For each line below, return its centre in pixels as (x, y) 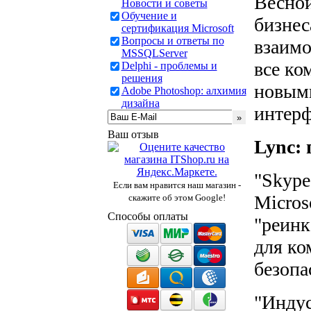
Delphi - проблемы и (169, 66)
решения (142, 78)
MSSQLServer (154, 53)
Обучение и (149, 16)
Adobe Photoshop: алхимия (184, 91)
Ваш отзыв (133, 134)
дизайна (140, 103)
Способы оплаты (148, 216)
